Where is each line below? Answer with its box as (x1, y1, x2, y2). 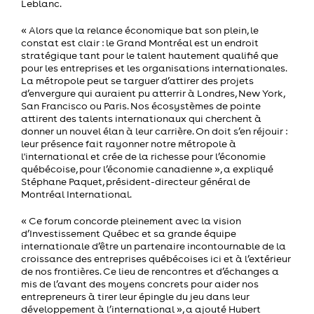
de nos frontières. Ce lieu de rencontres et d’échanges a (21, 264, 279, 278)
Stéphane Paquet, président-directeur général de (21, 175, 250, 188)
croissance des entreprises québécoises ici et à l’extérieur (21, 252, 291, 265)
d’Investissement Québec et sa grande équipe (21, 226, 236, 240)
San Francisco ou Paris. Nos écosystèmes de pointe (21, 99, 261, 112)
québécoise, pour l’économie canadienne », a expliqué (21, 162, 273, 175)
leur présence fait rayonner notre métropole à (21, 137, 236, 150)
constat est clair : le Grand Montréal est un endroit (21, 36, 259, 49)
